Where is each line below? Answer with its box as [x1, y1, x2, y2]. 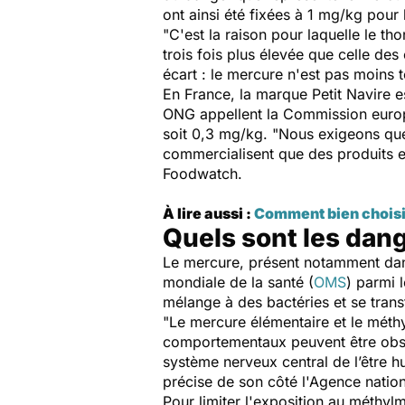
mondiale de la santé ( [163, 273, 314, 291]
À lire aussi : [163, 204, 254, 222]
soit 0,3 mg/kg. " [163, 125, 278, 143]
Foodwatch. [163, 165, 247, 183]
